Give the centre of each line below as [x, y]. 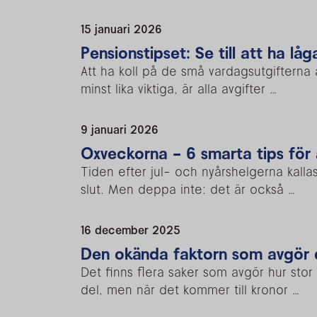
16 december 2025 [131, 230]
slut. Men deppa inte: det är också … [188, 189]
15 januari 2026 [121, 29]
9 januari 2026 [120, 129]
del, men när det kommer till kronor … [190, 289]
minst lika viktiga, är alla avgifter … [179, 88]
